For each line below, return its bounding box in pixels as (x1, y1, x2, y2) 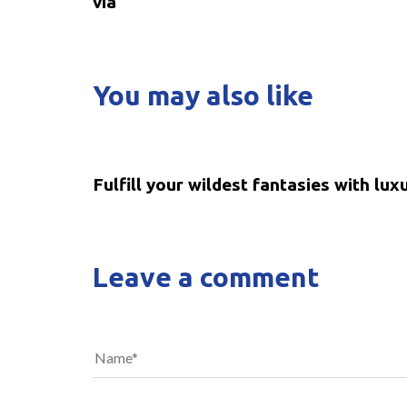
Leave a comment (93, 261, 320, 293)
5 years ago (107, 130, 169, 145)
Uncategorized (198, 130, 275, 145)
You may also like (93, 79, 313, 111)
